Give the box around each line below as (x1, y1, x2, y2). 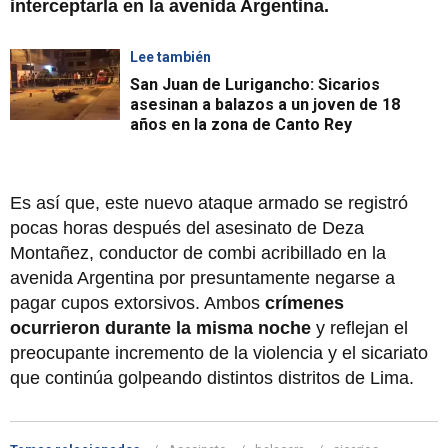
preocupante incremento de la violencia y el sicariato (10, 343, 428, 364)
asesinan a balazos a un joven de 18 (130, 95, 400, 115)
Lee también (130, 49, 211, 66)
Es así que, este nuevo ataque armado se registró (10, 193, 408, 214)
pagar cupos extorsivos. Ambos (10, 293, 265, 314)
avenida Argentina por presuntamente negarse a (10, 268, 395, 289)
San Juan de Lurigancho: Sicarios (130, 75, 380, 95)
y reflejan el (311, 318, 408, 339)
